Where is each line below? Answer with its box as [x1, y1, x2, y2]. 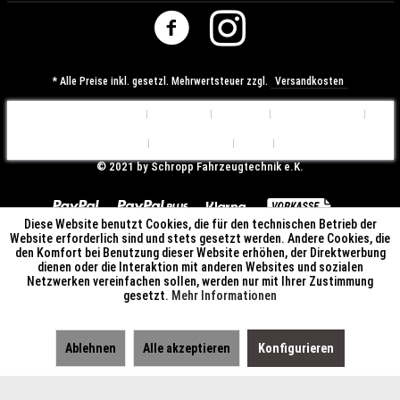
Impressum [283, 137, 338, 151]
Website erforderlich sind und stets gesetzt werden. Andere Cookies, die [10, 231, 390, 246]
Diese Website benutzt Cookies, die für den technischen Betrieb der [23, 217, 377, 231]
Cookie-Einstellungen [31, 108, 137, 121]
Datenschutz [158, 137, 224, 151]
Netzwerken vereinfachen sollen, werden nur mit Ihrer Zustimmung [27, 274, 373, 288]
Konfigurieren [258, 341, 334, 355]
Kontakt [221, 108, 261, 121]
